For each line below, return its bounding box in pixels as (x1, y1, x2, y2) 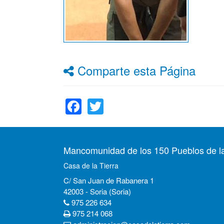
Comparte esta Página (74, 61, 195, 79)
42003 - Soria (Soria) (63, 186, 131, 196)
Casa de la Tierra (63, 160, 118, 170)
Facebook (81, 82, 152, 105)
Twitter (103, 82, 150, 105)
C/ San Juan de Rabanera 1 (63, 175, 154, 185)
